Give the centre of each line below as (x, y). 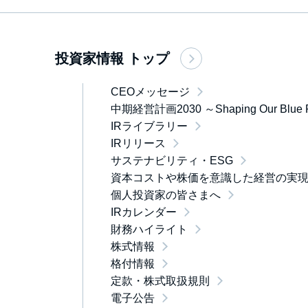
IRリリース (138, 143)
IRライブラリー (149, 126)
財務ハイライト (149, 229)
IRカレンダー (144, 212)
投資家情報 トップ (112, 58)
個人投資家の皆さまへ (166, 195)
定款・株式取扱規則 (160, 281)
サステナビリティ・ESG (172, 161)
